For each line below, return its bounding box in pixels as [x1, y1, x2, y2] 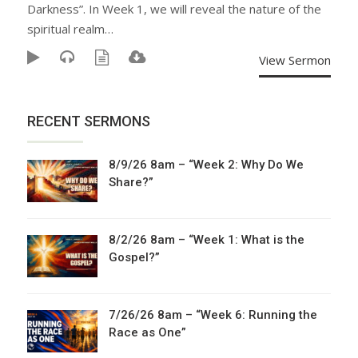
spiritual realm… [27, 21, 113, 37]
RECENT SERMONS [27, 113, 150, 129]
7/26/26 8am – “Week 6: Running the [109, 308, 317, 322]
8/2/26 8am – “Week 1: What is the [109, 233, 304, 247]
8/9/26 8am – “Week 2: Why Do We [109, 157, 304, 172]
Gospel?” [109, 250, 160, 265]
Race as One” [109, 325, 186, 340]
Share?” [109, 175, 153, 189]
